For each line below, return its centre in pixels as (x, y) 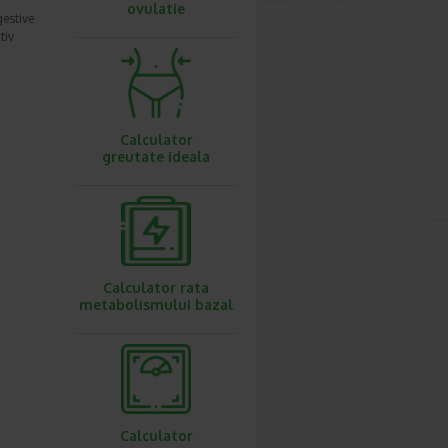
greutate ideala (156, 156)
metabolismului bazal (156, 304)
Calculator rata (156, 287)
